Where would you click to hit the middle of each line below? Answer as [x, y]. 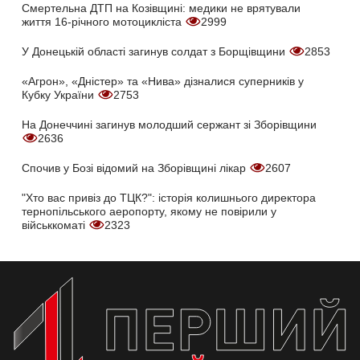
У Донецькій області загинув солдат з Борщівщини [155, 51]
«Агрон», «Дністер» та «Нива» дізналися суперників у [163, 81]
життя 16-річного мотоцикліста [103, 21]
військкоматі [55, 225]
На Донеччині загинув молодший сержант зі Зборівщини [169, 124]
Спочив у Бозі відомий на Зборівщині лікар [135, 168]
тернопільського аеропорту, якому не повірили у [149, 211]
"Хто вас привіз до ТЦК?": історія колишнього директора [169, 197]
